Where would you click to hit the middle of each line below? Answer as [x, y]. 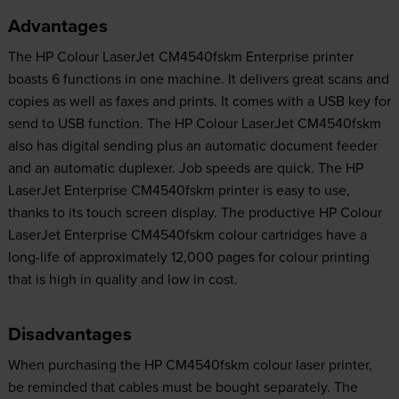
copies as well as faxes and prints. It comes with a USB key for [199, 101]
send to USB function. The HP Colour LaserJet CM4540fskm [194, 123]
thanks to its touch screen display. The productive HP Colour [195, 212]
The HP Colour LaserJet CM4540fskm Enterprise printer [180, 57]
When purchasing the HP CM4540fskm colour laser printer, [190, 365]
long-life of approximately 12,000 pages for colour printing [188, 257]
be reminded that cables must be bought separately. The [183, 387]
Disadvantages [69, 334]
